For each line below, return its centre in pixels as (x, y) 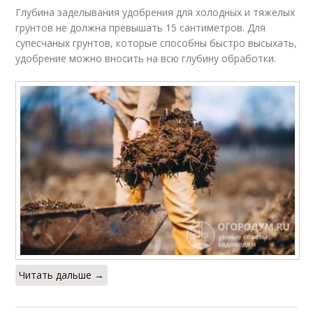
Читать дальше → (62, 275)
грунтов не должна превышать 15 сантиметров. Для (141, 28)
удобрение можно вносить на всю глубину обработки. (146, 58)
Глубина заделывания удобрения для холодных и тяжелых (155, 12)
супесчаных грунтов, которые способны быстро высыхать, (156, 43)
